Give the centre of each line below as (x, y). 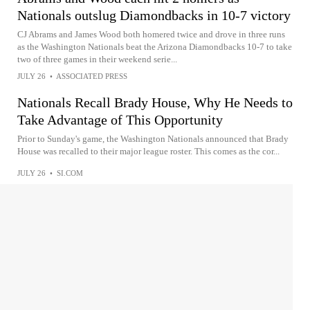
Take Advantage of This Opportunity (120, 120)
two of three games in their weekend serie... (97, 59)
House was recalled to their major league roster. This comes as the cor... (148, 151)
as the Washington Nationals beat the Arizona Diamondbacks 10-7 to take (155, 47)
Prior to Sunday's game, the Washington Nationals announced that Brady (153, 139)
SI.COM (70, 173)
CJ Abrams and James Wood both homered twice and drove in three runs (151, 34)
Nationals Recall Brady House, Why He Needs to (155, 102)
